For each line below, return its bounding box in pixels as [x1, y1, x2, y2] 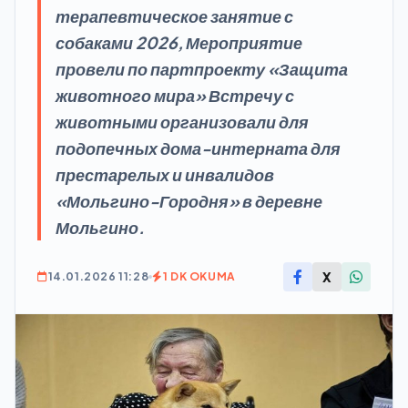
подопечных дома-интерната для [56, 138, 341, 158]
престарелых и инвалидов [56, 164, 274, 185]
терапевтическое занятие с [56, 5, 293, 26]
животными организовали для [56, 111, 309, 132]
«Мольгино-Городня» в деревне [56, 190, 322, 211]
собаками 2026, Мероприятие [56, 32, 302, 53]
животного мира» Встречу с [56, 85, 294, 106]
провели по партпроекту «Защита [56, 58, 348, 79]
